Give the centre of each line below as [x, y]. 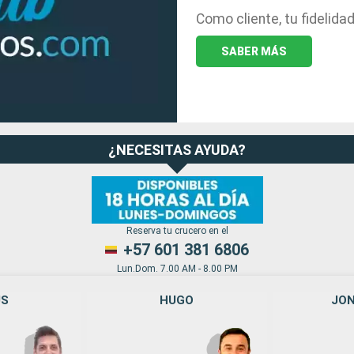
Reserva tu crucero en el [177, 231]
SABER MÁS [254, 52]
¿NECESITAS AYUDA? [177, 149]
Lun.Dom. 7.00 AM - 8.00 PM [177, 269]
